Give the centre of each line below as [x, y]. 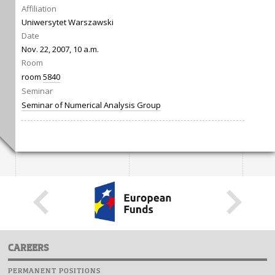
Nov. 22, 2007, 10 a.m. [60, 49]
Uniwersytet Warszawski [68, 22]
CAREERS [28, 248]
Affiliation [39, 9]
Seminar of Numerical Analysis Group [91, 105]
